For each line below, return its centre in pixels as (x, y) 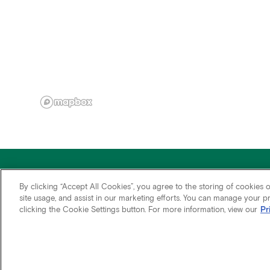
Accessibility (154, 250)
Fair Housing (98, 250)
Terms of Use (210, 250)
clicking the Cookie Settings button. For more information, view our (138, 209)
